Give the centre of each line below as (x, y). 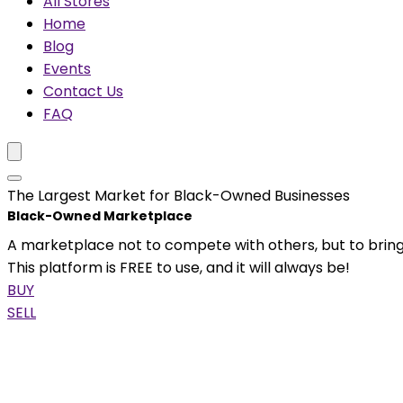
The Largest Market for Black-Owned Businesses (179, 196)
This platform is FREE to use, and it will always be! (179, 268)
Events (67, 69)
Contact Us (83, 91)
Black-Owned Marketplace (100, 216)
